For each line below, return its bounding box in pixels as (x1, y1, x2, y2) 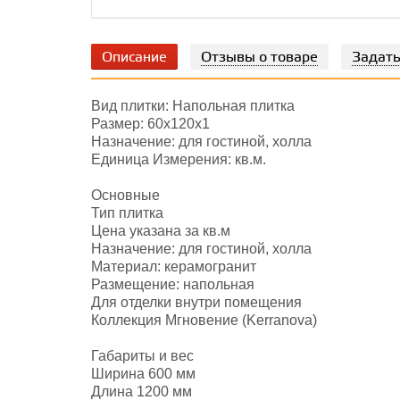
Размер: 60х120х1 (91, 116, 210, 131)
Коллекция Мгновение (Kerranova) (91, 312, 317, 328)
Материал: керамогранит (91, 259, 256, 274)
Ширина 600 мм (91, 366, 196, 381)
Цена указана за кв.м (91, 223, 230, 238)
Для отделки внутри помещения (91, 295, 302, 310)
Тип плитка (91, 205, 163, 221)
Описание (102, 49, 167, 66)
